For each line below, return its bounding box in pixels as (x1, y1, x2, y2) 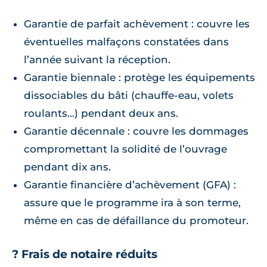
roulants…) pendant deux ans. (24, 107, 178, 120)
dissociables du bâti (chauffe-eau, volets (24, 89, 234, 102)
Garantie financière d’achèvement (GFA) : (24, 179, 236, 191)
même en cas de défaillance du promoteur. (24, 215, 249, 227)
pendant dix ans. (24, 161, 111, 173)
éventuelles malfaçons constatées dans (24, 36, 229, 48)
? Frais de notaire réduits (12, 247, 157, 262)
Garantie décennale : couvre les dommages (24, 125, 249, 138)
